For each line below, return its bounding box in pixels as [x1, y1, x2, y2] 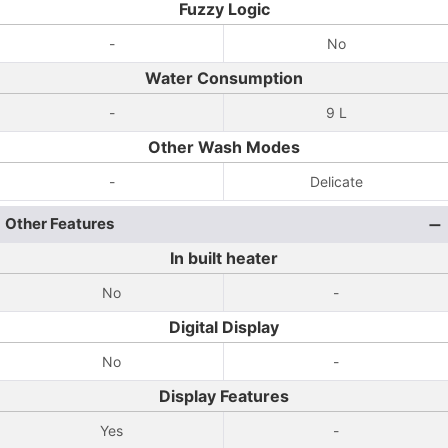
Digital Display [169, 317, 279, 337]
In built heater [170, 248, 278, 268]
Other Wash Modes [148, 137, 300, 157]
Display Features [159, 386, 289, 406]
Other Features [5, 214, 114, 233]
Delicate [309, 173, 363, 190]
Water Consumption [145, 68, 303, 88]
